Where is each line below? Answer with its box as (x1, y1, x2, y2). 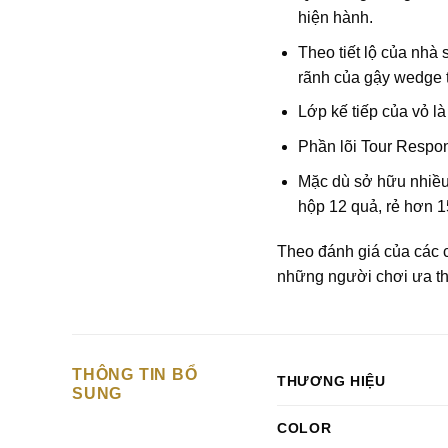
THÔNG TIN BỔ (72, 366, 198, 384)
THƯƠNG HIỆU (277, 373, 386, 390)
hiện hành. (297, 9, 373, 27)
